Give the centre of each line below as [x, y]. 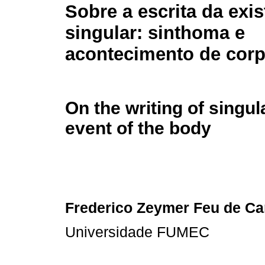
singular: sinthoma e [155, 33]
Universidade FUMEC [137, 232]
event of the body [138, 128]
